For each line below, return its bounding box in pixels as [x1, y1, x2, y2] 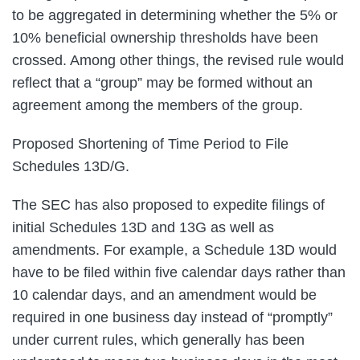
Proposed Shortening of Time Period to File [12, 135, 288, 152]
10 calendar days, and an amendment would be [12, 286, 317, 303]
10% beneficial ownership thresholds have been [12, 29, 318, 46]
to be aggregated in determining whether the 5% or [12, 6, 337, 23]
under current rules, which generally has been [12, 331, 305, 348]
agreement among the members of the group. [12, 96, 303, 113]
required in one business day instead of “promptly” [12, 309, 333, 325]
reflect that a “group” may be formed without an [12, 74, 313, 91]
